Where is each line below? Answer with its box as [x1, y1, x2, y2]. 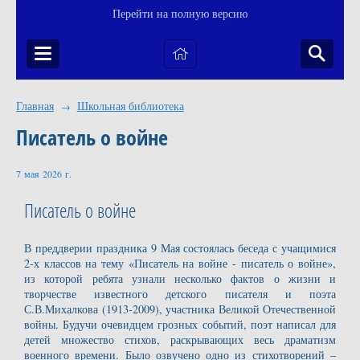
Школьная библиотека [76, 98, 184, 113]
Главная [16, 98, 54, 113]
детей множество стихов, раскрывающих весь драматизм [24, 332, 336, 348]
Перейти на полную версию [112, 8, 247, 20]
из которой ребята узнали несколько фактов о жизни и [24, 271, 336, 287]
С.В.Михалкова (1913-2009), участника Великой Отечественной [24, 301, 336, 317]
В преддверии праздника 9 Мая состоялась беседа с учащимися [24, 240, 336, 256]
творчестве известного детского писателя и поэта [24, 286, 336, 302]
